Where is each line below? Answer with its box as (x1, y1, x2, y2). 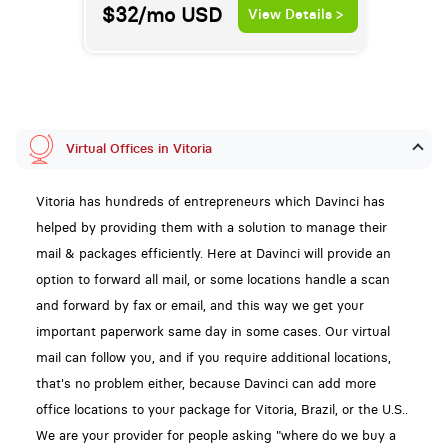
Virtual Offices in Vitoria (65, 140, 212, 156)
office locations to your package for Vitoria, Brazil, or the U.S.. (35, 401, 408, 417)
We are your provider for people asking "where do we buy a (35, 427, 396, 443)
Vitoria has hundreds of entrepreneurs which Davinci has (35, 193, 385, 209)
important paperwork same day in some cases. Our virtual (35, 323, 390, 339)
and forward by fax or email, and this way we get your (35, 297, 364, 313)
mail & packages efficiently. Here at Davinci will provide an (35, 245, 391, 261)
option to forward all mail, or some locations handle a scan (35, 271, 390, 287)
